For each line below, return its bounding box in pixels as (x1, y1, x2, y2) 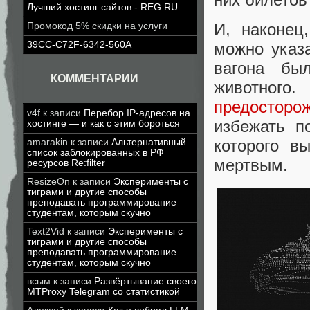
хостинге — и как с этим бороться (27, 118, 180, 129)
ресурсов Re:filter (27, 158, 105, 168)
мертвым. (214, 156, 298, 175)
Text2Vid (27, 226, 64, 237)
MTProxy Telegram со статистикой (27, 286, 180, 297)
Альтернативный (111, 137, 186, 147)
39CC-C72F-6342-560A (27, 39, 131, 50)
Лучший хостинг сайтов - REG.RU (27, 2, 178, 12)
